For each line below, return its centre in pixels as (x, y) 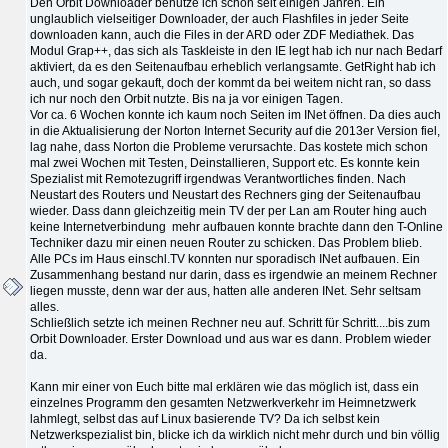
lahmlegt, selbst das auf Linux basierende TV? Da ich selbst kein (205, 418)
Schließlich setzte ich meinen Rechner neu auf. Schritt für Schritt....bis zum (230, 322)
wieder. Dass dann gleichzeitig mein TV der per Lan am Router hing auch (228, 210)
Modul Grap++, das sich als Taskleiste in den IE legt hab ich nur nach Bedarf (236, 50)
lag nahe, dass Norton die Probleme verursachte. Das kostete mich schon (229, 146)
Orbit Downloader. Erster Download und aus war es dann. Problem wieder (230, 338)
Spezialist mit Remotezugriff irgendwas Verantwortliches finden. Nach (218, 178)
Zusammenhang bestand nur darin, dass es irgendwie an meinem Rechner (233, 274)
